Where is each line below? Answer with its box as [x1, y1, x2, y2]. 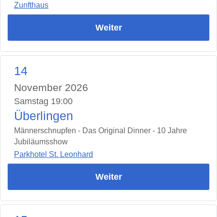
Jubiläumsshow [14, 137, 68, 146]
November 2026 [14, 81, 88, 93]
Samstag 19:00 [14, 96, 73, 106]
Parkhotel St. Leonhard [14, 150, 93, 159]
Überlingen [14, 109, 73, 123]
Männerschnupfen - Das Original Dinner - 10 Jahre [14, 126, 187, 135]
